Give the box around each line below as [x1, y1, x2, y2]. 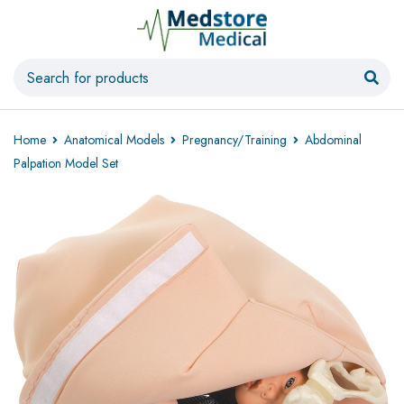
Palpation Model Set [14, 154, 118, 172]
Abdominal [305, 131, 362, 149]
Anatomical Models [64, 131, 164, 149]
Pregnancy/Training [182, 131, 287, 149]
